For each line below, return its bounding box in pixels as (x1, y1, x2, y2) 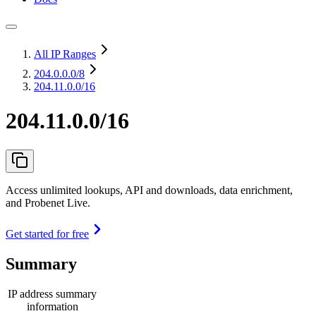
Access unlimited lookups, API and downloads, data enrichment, (6, 183, 293, 196)
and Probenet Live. (6, 196, 90, 209)
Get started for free (6, 227, 89, 240)
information (26, 300, 78, 312)
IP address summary (8, 287, 97, 300)
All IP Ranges (34, 48, 96, 60)
